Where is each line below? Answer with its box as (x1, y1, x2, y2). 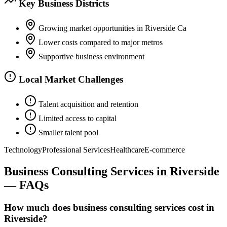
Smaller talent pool (39, 128, 98, 137)
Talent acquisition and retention (39, 100, 138, 109)
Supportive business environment (39, 52, 144, 61)
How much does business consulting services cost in (4, 202, 214, 213)
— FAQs (4, 178, 49, 192)
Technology (4, 145, 42, 155)
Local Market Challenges (16, 74, 123, 85)
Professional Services (42, 145, 110, 155)
